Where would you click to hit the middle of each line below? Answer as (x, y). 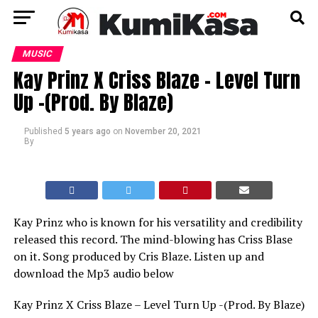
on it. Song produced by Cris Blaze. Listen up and (138, 256)
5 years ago (87, 131)
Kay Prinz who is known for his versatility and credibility (158, 222)
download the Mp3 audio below (93, 273)
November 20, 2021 (163, 131)
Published (43, 131)
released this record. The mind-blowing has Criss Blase (153, 239)
